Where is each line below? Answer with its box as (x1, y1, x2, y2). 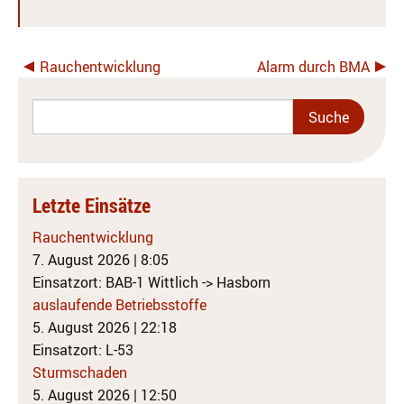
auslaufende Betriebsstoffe (32, 295, 207, 316)
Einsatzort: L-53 (32, 340, 133, 361)
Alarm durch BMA (257, 57, 370, 78)
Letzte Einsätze (32, 192, 151, 219)
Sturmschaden (32, 363, 127, 383)
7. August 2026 (32, 250, 130, 271)
